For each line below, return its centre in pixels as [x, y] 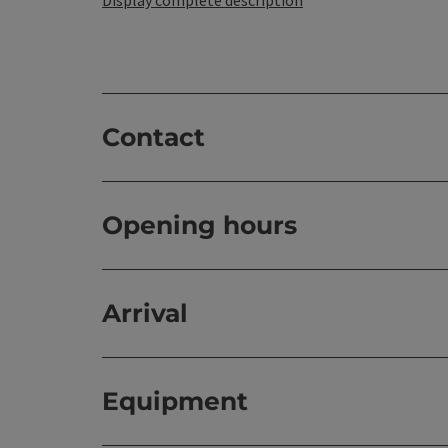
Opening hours [199, 224]
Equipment [175, 400]
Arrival [145, 312]
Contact [153, 136]
